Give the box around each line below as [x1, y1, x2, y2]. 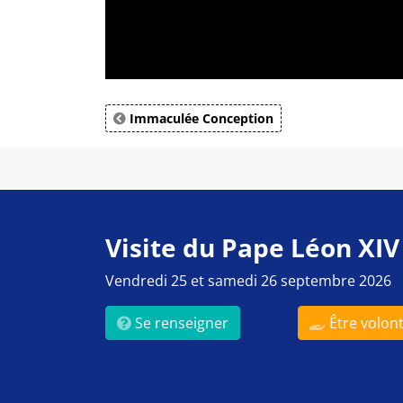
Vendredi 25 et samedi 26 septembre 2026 [105, 271, 391, 291]
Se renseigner [131, 313, 228, 333]
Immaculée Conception [126, 110, 273, 127]
